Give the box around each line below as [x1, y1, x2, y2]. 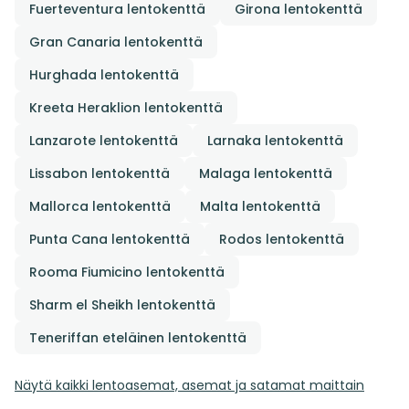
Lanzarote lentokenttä [29, 131, 178, 150]
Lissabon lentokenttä [29, 163, 170, 183]
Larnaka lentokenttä [207, 131, 343, 150]
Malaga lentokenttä [199, 163, 332, 183]
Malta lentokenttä [200, 196, 320, 215]
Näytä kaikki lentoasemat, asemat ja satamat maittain [15, 375, 364, 394]
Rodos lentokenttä [219, 229, 344, 248]
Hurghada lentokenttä [29, 65, 179, 84]
